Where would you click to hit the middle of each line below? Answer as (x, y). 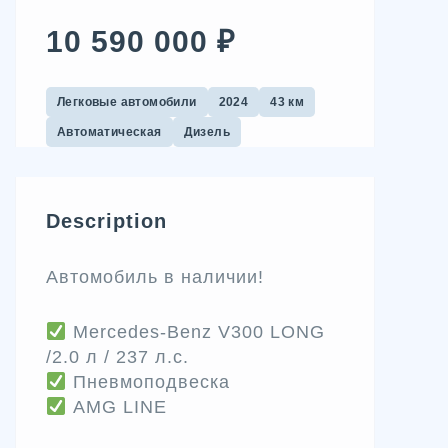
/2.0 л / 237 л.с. (117, 356)
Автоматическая (109, 131)
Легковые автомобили (127, 101)
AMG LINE (116, 406)
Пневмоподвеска (148, 381)
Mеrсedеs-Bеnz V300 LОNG (195, 331)
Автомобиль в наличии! (155, 276)
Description (106, 220)
